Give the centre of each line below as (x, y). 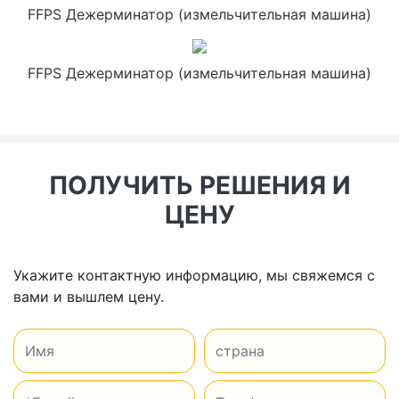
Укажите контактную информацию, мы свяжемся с (194, 276)
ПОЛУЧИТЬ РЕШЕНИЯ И (199, 186)
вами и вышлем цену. (89, 297)
